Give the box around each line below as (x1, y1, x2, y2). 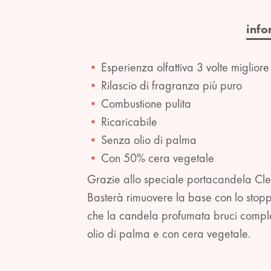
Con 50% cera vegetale (101, 149, 214, 166)
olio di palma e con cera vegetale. (87, 225, 251, 241)
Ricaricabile (101, 113, 157, 129)
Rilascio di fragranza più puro (101, 77, 242, 93)
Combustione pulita (101, 95, 191, 111)
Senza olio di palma (101, 131, 197, 148)
